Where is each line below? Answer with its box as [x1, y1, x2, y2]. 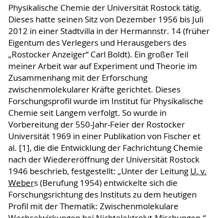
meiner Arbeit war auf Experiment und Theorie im [8, 60, 197, 72]
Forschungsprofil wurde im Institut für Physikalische [8, 95, 203, 107]
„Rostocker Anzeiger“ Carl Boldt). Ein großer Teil [8, 49, 188, 60]
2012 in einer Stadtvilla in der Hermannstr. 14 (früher [8, 25, 210, 36]
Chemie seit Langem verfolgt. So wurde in [8, 107, 166, 118]
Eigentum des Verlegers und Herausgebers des [8, 37, 186, 48]
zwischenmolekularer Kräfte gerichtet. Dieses [8, 84, 181, 95]
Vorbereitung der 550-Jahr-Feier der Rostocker [8, 119, 185, 130]
